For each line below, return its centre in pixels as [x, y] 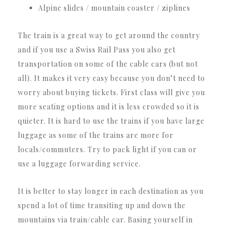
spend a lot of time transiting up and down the [102, 205]
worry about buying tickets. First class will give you [111, 92]
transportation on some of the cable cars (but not [108, 64]
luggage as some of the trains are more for [96, 135]
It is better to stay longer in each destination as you [111, 191]
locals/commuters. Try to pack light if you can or [107, 149]
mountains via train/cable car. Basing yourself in [105, 219]
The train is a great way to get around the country [109, 35]
